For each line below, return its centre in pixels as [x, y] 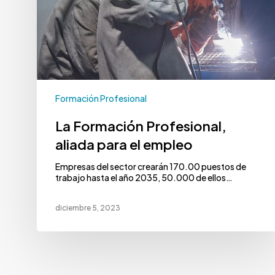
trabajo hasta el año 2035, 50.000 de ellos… [144, 177]
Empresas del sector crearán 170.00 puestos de [151, 166]
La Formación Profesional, [141, 126]
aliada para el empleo [124, 144]
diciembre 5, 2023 [88, 208]
